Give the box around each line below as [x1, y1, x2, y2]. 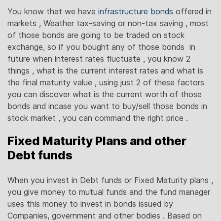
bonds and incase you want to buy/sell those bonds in [7, 101, 207, 111]
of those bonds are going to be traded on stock [7, 30, 184, 40]
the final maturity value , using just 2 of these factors [7, 77, 204, 87]
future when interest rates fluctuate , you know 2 [7, 53, 190, 64]
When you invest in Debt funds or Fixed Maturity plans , [7, 175, 213, 185]
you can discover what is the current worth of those [7, 89, 202, 99]
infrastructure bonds [98, 6, 173, 16]
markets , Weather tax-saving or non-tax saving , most [7, 18, 209, 28]
